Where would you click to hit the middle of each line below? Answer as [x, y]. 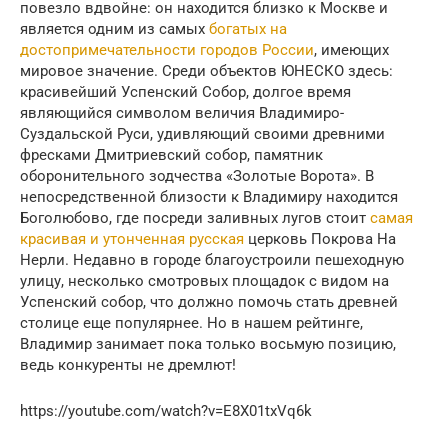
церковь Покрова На [320, 239]
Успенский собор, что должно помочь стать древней [209, 302]
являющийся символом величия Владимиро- [182, 113]
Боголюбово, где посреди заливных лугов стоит [195, 218]
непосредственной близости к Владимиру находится [209, 197]
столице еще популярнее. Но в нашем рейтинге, [191, 323]
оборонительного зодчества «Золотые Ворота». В [197, 176]
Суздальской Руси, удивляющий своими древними [202, 134]
